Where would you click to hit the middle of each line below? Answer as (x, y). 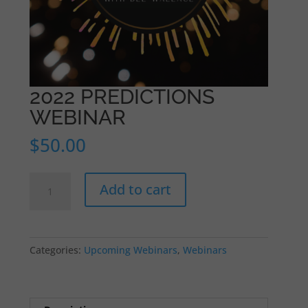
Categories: (57, 250)
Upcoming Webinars (131, 250)
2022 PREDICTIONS (122, 97)
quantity (48, 228)
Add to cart (136, 190)
